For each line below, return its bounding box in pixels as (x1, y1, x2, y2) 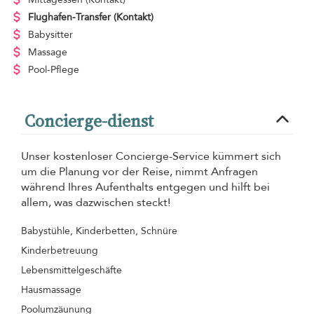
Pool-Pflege (27, 62, 79, 76)
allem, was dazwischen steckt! (21, 194, 170, 210)
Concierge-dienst (25, 109, 153, 132)
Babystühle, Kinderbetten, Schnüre (21, 224, 177, 238)
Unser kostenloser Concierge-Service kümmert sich (21, 148, 281, 164)
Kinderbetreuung (21, 243, 98, 257)
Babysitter (27, 27, 73, 41)
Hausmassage (21, 282, 81, 296)
